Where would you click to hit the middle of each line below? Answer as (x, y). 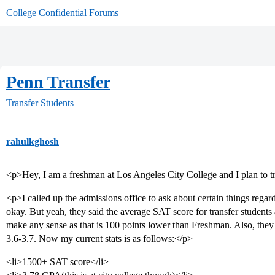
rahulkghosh (33, 141)
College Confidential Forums (62, 13)
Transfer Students (40, 103)
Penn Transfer (58, 82)
